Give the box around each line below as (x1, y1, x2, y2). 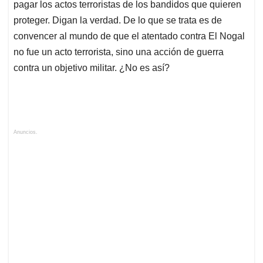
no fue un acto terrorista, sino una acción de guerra (14, 46, 224, 57)
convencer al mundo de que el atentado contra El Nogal (14, 31, 245, 41)
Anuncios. (14, 129, 38, 135)
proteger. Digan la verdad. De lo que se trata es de (14, 15, 222, 25)
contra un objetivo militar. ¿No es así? (14, 62, 170, 73)
